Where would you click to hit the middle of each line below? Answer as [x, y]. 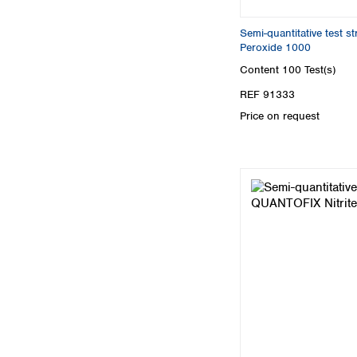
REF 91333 [267, 94]
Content [261, 69]
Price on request [280, 116]
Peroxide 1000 [275, 48]
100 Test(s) [309, 69]
